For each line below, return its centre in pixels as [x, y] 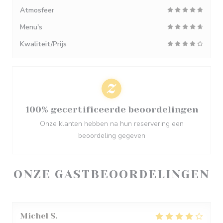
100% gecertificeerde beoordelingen [111, 110]
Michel [34, 216]
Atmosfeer [37, 10]
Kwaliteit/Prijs [43, 44]
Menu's [31, 27]
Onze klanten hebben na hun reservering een [111, 124]
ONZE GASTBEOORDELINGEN [111, 174]
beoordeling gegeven [111, 136]
